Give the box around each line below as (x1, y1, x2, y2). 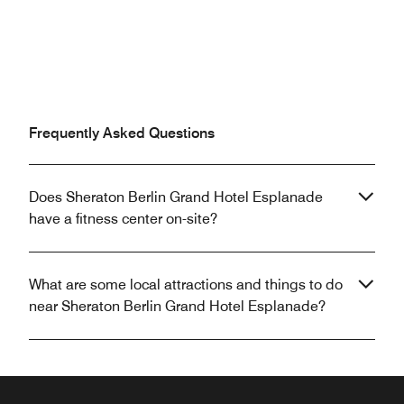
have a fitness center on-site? (29, 209, 217, 227)
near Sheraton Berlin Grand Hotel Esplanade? (29, 297, 326, 315)
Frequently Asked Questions (29, 124, 215, 142)
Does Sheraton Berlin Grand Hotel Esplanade (29, 188, 323, 206)
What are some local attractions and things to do (29, 275, 343, 293)
